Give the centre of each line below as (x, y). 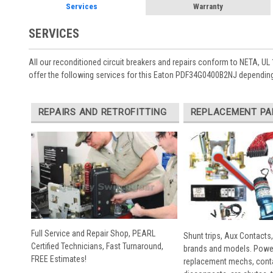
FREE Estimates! (58, 259)
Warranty (208, 6)
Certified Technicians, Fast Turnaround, (97, 246)
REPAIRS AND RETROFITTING (102, 112)
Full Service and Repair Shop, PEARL (93, 234)
